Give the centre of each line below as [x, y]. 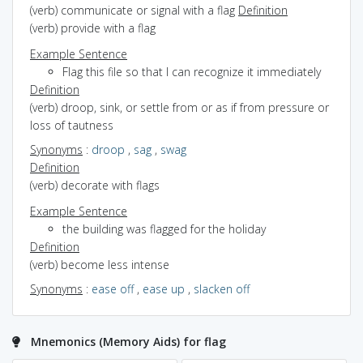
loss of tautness [72, 125]
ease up [164, 288]
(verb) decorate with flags [95, 185]
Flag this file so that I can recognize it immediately [192, 71]
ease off [113, 288]
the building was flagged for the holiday [164, 228]
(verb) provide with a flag [93, 28]
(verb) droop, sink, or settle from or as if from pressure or [179, 107]
